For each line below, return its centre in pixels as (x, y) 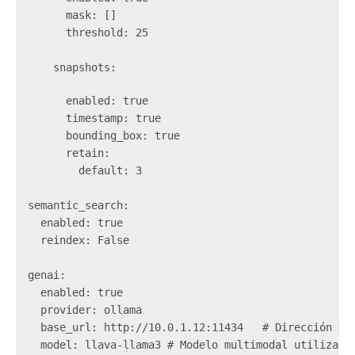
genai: (53, 275)
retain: (75, 153)
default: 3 (91, 170)
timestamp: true (101, 118)
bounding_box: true (110, 135)
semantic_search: (85, 205)
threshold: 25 (94, 32)
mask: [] (78, 15)
